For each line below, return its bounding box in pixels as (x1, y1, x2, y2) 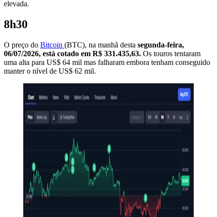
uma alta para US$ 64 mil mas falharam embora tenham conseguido (4, 58, 210, 66)
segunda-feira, (138, 40, 184, 49)
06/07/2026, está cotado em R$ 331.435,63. (4, 49, 141, 58)
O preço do (4, 40, 40, 49)
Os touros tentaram (141, 49, 201, 58)
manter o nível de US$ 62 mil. (4, 66, 96, 75)
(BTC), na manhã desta (64, 40, 138, 49)
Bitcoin (40, 40, 64, 49)
